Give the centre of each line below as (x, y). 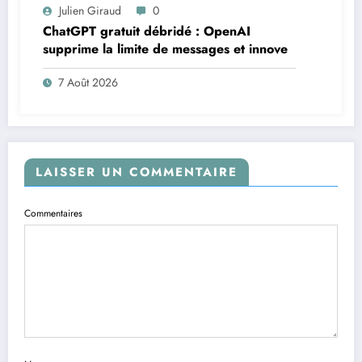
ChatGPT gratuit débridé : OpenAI (147, 32)
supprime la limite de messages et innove (165, 49)
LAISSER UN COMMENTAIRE (137, 173)
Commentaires (53, 214)
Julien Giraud (90, 11)
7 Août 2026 (88, 83)
